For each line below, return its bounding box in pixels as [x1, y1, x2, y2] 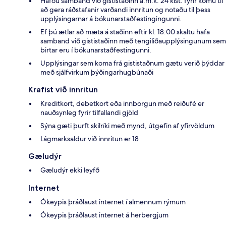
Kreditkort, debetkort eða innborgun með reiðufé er [40, 98, 204, 108]
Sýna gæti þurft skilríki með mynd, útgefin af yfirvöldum [40, 121, 214, 130]
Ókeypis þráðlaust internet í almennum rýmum [40, 197, 186, 206]
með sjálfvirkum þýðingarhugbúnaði [40, 67, 153, 77]
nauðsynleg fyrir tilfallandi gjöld [40, 107, 138, 117]
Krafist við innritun [28, 84, 98, 94]
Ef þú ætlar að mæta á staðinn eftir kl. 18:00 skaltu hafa [40, 27, 210, 36]
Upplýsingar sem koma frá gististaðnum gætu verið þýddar [40, 58, 224, 68]
